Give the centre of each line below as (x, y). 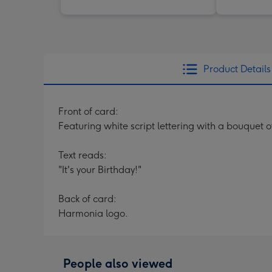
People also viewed (118, 263)
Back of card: (87, 199)
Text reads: (83, 155)
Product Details (237, 69)
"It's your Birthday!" (100, 169)
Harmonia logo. (93, 213)
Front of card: (88, 111)
